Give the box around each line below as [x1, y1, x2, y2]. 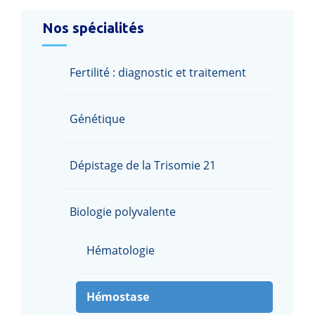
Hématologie [86, 243, 155, 259]
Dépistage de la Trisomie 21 [70, 157, 216, 174]
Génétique [70, 111, 125, 127]
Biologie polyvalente [70, 204, 176, 220]
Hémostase [86, 289, 149, 305]
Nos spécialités [42, 20, 144, 37]
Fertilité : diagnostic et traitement [70, 65, 246, 81]
